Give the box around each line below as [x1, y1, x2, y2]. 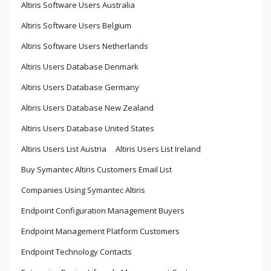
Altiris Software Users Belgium [21, 19, 131, 31]
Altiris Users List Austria [21, 143, 106, 154]
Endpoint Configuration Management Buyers [21, 204, 184, 216]
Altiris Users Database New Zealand [21, 102, 154, 113]
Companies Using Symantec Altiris [21, 184, 145, 195]
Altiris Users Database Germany [21, 81, 139, 93]
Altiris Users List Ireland [116, 143, 201, 154]
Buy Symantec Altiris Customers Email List [21, 163, 172, 175]
